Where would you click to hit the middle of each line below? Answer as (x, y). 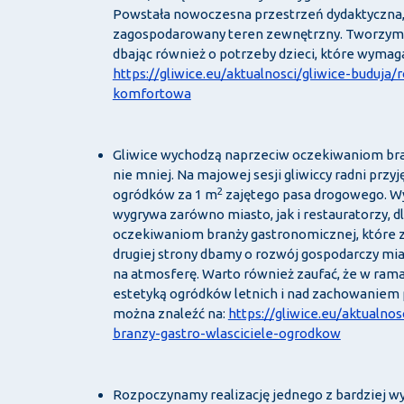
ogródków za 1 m (165, 195)
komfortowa (151, 94)
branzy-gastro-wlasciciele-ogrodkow (226, 334)
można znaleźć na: (170, 314)
